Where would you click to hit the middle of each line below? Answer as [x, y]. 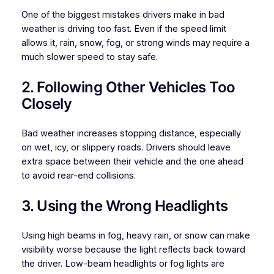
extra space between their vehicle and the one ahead [132, 161]
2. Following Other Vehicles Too [128, 87]
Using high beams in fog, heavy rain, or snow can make [135, 236]
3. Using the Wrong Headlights [124, 206]
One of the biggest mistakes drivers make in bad [123, 14]
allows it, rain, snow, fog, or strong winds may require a [135, 43]
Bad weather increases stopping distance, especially [131, 133]
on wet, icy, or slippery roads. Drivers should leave [126, 147]
